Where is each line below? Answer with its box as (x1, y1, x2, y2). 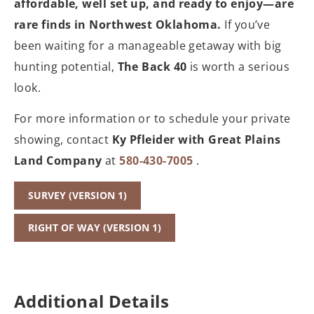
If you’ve (221, 17, 271, 33)
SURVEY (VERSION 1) (28, 188, 127, 202)
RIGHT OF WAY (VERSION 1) (28, 220, 161, 234)
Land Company (14, 153, 102, 169)
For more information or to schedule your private (14, 111, 291, 127)
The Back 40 (117, 59, 187, 75)
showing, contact (14, 132, 112, 148)
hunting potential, (14, 59, 118, 75)
